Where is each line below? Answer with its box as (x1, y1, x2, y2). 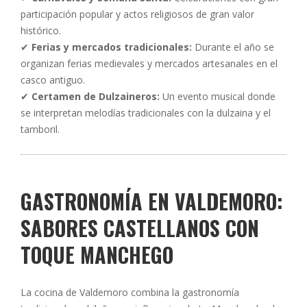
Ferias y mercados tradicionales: (32, 40, 192, 53)
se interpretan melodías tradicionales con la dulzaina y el (21, 106, 271, 119)
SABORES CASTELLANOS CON (21, 212, 259, 243)
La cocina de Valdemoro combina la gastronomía (21, 286, 239, 299)
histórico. (21, 24, 61, 37)
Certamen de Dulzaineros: (32, 90, 160, 103)
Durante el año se (192, 40, 274, 53)
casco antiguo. (21, 73, 85, 86)
